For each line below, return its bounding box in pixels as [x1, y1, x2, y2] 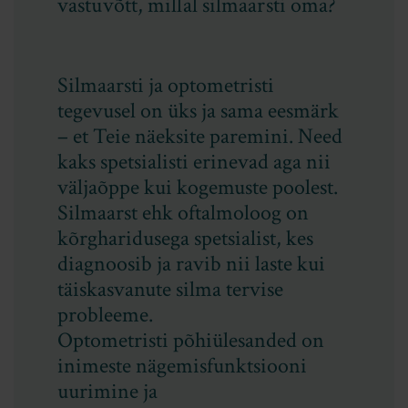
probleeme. [57, 300, 153, 329]
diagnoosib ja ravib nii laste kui [57, 249, 325, 278]
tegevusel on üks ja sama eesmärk [57, 96, 339, 125]
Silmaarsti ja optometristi [57, 70, 274, 99]
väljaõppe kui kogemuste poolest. [57, 172, 338, 201]
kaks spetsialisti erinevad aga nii [57, 147, 331, 176]
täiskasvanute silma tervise [57, 274, 283, 303]
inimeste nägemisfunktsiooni [57, 351, 307, 380]
